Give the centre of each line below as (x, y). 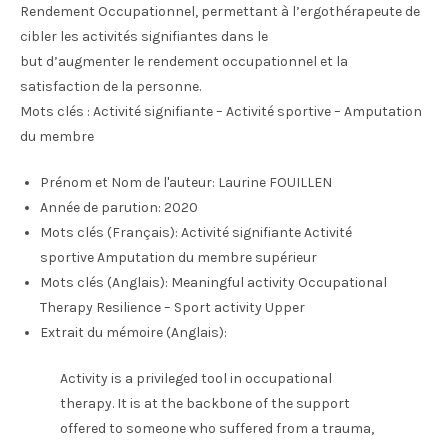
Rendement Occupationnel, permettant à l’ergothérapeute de (220, 11)
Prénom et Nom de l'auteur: (127, 182)
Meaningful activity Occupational (277, 282)
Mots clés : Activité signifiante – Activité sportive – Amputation (221, 111)
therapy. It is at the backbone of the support (205, 403)
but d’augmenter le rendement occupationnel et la (184, 61)
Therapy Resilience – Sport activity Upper (172, 307)
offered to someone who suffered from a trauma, (217, 428)
